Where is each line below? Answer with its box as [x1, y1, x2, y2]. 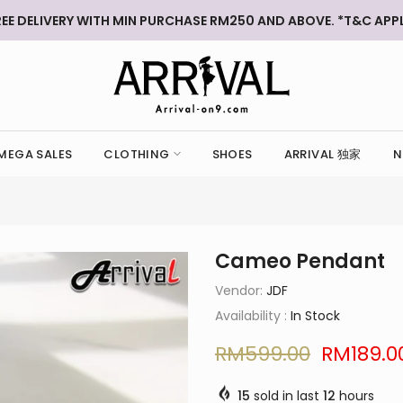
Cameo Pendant [215, 247, 385, 275]
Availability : [215, 307, 291, 325]
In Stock [291, 307, 340, 325]
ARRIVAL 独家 [283, 145, 362, 163]
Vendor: [215, 282, 266, 300]
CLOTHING [103, 145, 170, 163]
